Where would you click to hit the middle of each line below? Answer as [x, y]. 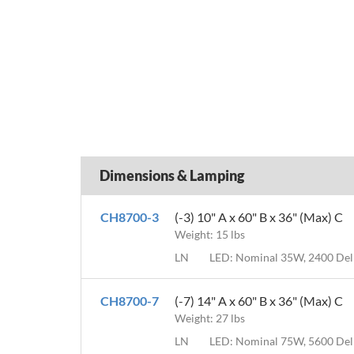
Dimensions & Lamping [172, 175]
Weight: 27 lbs [210, 318]
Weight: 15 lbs [210, 235]
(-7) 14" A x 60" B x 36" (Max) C [259, 301]
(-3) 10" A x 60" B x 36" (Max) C [259, 217]
